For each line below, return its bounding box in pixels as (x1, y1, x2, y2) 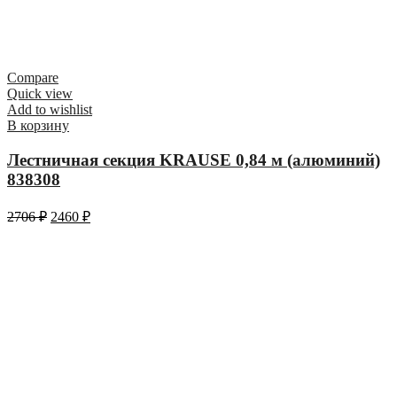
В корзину (7, 118, 69, 134)
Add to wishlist (7, 102, 92, 118)
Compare (7, 70, 58, 86)
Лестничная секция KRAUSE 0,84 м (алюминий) (7, 150, 380, 169)
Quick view (7, 86, 73, 102)
